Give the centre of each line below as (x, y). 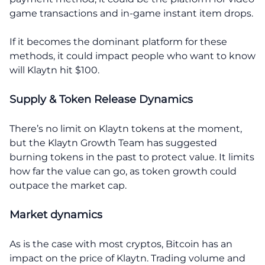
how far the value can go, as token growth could (123, 171)
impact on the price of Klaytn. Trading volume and (127, 258)
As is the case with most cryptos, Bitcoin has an (121, 244)
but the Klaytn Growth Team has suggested (113, 143)
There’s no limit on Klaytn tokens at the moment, (126, 128)
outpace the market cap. (68, 185)
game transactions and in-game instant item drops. (131, 13)
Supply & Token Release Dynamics (101, 99)
